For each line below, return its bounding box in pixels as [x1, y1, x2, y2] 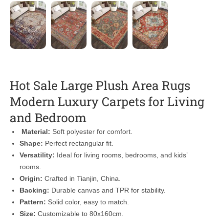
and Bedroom [10, 109, 87, 126]
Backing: [20, 186, 49, 194]
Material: [20, 128, 50, 135]
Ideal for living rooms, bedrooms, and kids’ [55, 151, 187, 159]
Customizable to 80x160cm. [36, 210, 124, 218]
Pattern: [20, 198, 46, 206]
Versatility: [20, 151, 55, 159]
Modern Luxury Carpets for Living [10, 93, 204, 109]
